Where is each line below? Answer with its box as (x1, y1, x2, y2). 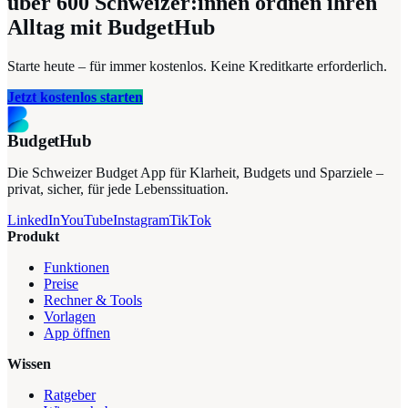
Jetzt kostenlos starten (7, 88, 143, 105)
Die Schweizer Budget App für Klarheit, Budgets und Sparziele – (7, 164, 383, 180)
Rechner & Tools (44, 291, 142, 308)
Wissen (7, 355, 51, 372)
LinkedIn (7, 211, 60, 228)
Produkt (7, 228, 59, 244)
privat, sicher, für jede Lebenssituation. (7, 180, 229, 197)
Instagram (113, 211, 169, 228)
